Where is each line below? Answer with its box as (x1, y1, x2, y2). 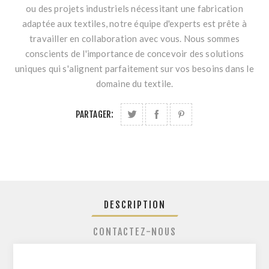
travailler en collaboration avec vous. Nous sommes (29, 33, 240, 44)
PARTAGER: (75, 109, 114, 121)
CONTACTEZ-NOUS (92, 226, 177, 238)
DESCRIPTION (103, 199, 166, 211)
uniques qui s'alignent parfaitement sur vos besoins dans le (15, 63, 254, 74)
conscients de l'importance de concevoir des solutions (25, 48, 244, 59)
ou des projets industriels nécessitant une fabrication (26, 3, 243, 14)
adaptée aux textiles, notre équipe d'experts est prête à (22, 18, 247, 29)
